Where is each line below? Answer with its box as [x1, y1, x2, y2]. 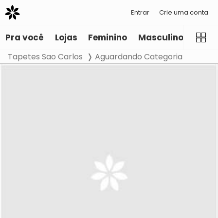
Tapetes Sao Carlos [8, 51, 83, 63]
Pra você [5, 32, 44, 44]
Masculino [138, 32, 183, 44]
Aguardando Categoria [95, 51, 182, 63]
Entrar [131, 7, 149, 17]
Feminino [88, 32, 127, 44]
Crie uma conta [159, 7, 208, 17]
